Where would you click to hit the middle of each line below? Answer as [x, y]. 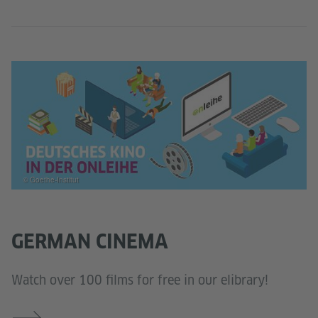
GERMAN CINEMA [90, 241]
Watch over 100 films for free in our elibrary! [140, 280]
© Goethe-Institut [51, 180]
